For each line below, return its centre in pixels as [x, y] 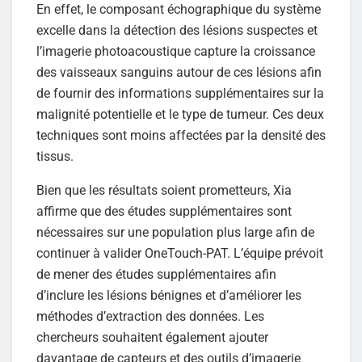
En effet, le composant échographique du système [179, 10]
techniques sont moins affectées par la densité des [181, 136]
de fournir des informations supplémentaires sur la [180, 94]
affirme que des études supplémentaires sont [164, 212]
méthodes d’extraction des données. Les [150, 317]
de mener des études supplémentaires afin [156, 275]
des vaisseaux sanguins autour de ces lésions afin [179, 73]
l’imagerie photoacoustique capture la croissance [176, 52]
